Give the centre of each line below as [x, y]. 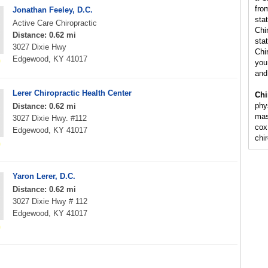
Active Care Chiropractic [55, 23]
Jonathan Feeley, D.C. [53, 10]
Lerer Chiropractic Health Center [72, 93]
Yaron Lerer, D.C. [44, 176]
